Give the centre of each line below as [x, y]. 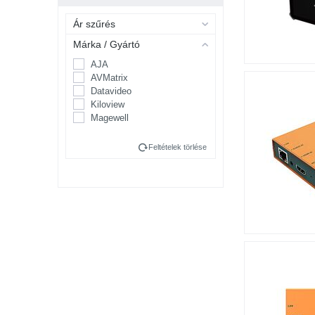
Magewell [110, 118]
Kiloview [108, 104]
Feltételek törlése [178, 147]
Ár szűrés [94, 24]
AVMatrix [109, 78]
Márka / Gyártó [107, 44]
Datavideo [111, 91]
